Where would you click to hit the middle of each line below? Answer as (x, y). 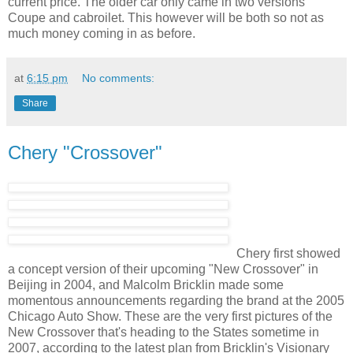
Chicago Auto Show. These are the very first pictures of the (170, 316)
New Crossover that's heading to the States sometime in (163, 332)
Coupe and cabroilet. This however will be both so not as (166, 18)
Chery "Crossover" (85, 153)
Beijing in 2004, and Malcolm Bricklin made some (146, 284)
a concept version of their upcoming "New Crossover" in (163, 269)
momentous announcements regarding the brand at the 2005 (176, 300)
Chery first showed (288, 253)
